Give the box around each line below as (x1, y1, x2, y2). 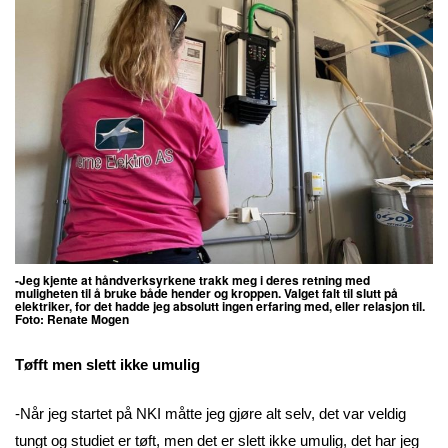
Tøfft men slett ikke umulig (15, 355, 200, 373)
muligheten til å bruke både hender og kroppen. (15, 283, 284, 302)
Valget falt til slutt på (284, 283, 398, 302)
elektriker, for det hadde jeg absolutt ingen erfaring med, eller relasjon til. (15, 296, 425, 315)
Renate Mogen (47, 309, 129, 328)
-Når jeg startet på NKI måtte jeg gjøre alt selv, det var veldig (15, 405, 406, 423)
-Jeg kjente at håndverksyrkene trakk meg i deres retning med (15, 270, 370, 289)
